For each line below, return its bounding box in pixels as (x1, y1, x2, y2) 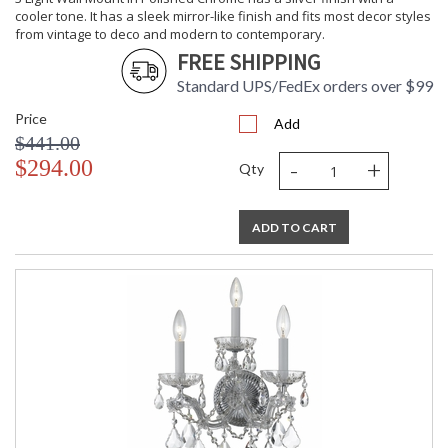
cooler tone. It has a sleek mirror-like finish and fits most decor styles (15, 7, 431, 26)
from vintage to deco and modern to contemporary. (15, 25, 325, 44)
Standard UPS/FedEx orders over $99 (177, 76, 433, 96)
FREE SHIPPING (177, 48, 320, 77)
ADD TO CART (251, 220, 337, 236)
